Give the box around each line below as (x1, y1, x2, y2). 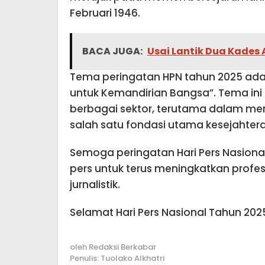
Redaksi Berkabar (89, 241, 156, 253)
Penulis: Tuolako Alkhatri (70, 253, 164, 264)
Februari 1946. (70, 6, 140, 20)
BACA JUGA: (82, 44, 143, 58)
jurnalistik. (70, 177, 120, 192)
